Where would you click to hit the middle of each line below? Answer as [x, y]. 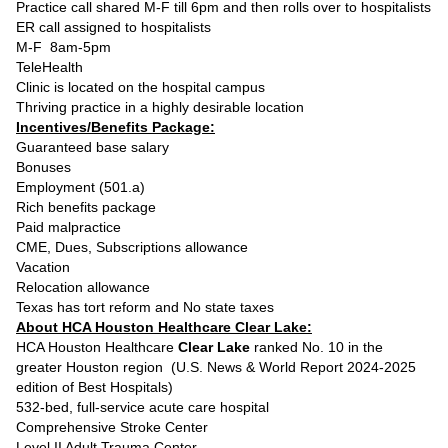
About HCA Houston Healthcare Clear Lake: [164, 327]
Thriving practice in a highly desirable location [160, 107]
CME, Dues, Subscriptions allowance [132, 247]
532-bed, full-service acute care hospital [142, 407]
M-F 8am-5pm [63, 47]
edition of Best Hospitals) [94, 387]
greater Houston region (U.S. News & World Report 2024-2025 [216, 367]
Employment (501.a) [80, 187]
